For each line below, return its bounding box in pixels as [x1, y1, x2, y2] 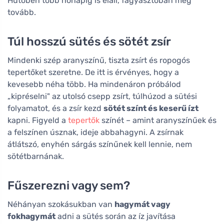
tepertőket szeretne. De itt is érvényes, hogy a [7, 67, 179, 77]
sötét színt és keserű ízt [103, 103, 198, 113]
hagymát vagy [114, 199, 170, 209]
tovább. [7, 7, 36, 17]
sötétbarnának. [7, 151, 64, 161]
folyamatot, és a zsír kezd [7, 103, 103, 113]
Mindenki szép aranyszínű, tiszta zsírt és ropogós [7, 55, 190, 65]
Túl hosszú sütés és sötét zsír [7, 34, 171, 48]
